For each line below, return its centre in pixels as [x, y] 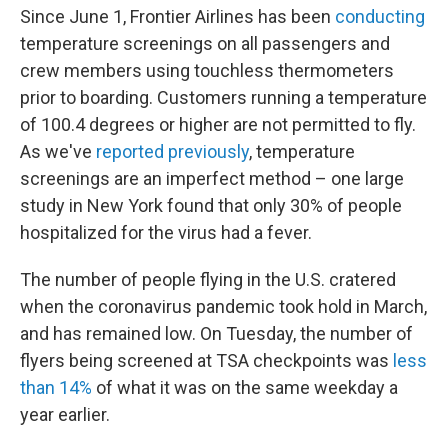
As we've [58, 151]
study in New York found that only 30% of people [211, 205]
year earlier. [65, 414]
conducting [380, 16]
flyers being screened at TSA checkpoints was [206, 360]
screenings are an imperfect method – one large [212, 178]
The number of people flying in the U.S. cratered [208, 279]
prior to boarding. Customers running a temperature [223, 97]
